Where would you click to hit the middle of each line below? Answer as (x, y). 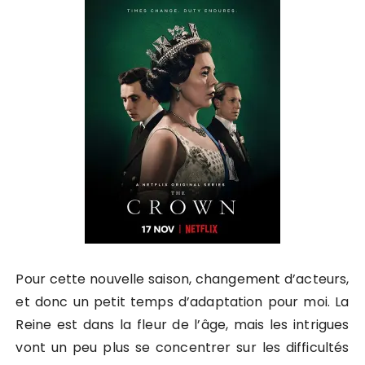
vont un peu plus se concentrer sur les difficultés (182, 347)
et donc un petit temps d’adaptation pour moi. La (182, 302)
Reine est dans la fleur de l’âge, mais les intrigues (182, 325)
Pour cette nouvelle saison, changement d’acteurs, (182, 279)
